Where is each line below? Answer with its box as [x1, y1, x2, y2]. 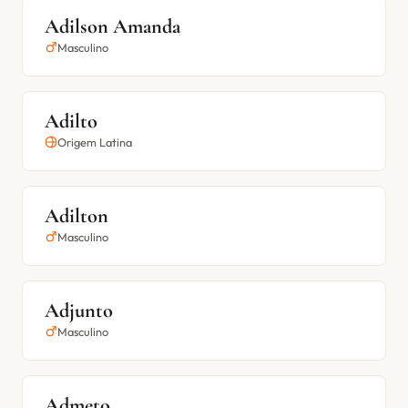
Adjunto [45, 298, 113, 322]
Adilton [45, 203, 108, 228]
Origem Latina [57, 135, 132, 149]
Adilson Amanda [45, 14, 180, 38]
